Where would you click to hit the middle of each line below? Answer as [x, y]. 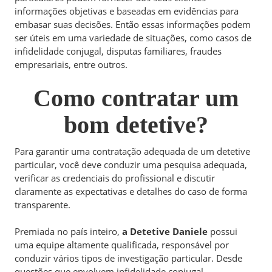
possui [223, 231]
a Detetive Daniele [165, 231]
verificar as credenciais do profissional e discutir [115, 178]
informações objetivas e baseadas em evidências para [127, 11]
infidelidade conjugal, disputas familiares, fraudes [118, 51]
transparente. [42, 204]
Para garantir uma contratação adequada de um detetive [132, 151]
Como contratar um [136, 98]
